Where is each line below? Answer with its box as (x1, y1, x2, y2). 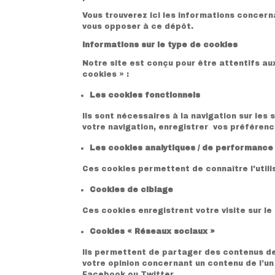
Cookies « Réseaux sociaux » (90, 227, 215, 236)
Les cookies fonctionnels (90, 90, 201, 99)
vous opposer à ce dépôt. (82, 21, 194, 31)
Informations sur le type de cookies (82, 40, 238, 49)
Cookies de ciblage (90, 185, 174, 194)
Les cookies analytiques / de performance (90, 143, 274, 152)
